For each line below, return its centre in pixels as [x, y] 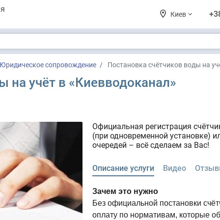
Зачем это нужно [125, 191]
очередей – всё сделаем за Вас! [151, 145]
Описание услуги [124, 168]
